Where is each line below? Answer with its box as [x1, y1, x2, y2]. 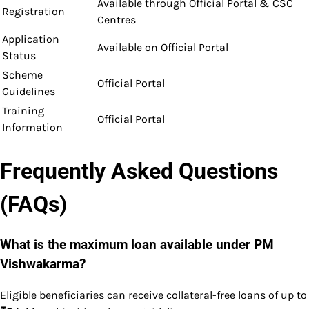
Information [2, 121, 63, 134]
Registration [2, 5, 65, 19]
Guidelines [2, 85, 55, 99]
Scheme [2, 68, 43, 82]
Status [2, 49, 36, 63]
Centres [97, 13, 136, 27]
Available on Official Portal [97, 41, 228, 54]
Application [2, 32, 59, 46]
